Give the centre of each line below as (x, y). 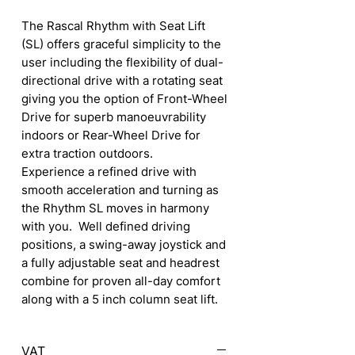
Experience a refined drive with (109, 172)
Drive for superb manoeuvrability (114, 117)
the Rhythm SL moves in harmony (115, 208)
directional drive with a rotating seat (122, 81)
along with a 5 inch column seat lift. (120, 300)
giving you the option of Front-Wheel (124, 99)
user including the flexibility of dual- (122, 63)
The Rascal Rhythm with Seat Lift (113, 26)
